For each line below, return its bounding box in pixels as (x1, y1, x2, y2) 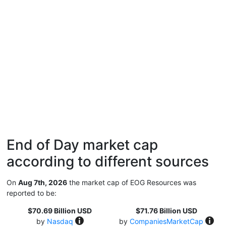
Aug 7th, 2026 (18, 178, 67, 187)
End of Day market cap (7, 136, 158, 153)
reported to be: (7, 189, 56, 197)
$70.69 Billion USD (28, 206, 92, 215)
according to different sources (7, 153, 209, 170)
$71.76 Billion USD (135, 206, 197, 215)
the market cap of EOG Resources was (67, 178, 196, 187)
